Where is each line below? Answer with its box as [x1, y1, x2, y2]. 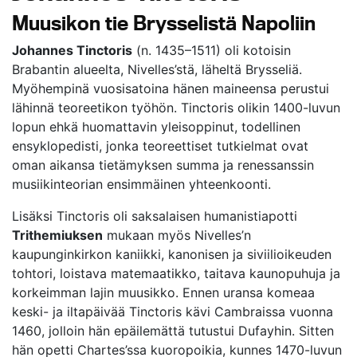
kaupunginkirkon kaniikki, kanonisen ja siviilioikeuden [12, 246, 331, 263]
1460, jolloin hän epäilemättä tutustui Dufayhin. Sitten [12, 323, 334, 339]
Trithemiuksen [12, 227, 103, 244]
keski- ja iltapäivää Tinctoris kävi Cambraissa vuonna [12, 304, 333, 320]
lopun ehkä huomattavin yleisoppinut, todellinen [12, 119, 300, 135]
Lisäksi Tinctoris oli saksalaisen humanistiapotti [12, 208, 297, 225]
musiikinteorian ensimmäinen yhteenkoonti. [12, 176, 271, 193]
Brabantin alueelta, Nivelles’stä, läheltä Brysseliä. [12, 61, 302, 78]
